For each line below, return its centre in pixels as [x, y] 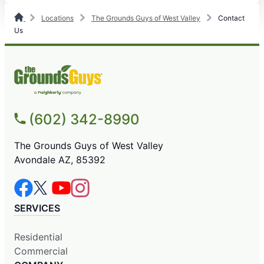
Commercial [41, 251]
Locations [57, 18]
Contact [230, 18]
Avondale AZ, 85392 [60, 159]
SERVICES [37, 208]
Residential [38, 237]
